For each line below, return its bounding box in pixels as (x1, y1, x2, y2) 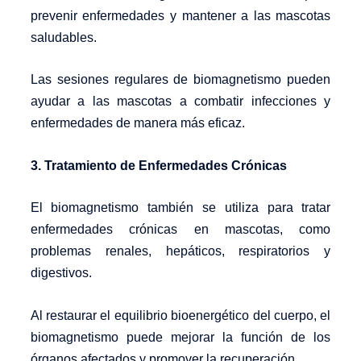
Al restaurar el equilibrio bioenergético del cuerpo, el (30, 308, 331, 322)
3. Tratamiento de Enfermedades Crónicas (30, 158, 287, 172)
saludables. (30, 30, 97, 44)
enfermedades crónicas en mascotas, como (30, 222, 331, 237)
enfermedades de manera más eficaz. (30, 116, 245, 131)
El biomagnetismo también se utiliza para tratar (30, 201, 331, 215)
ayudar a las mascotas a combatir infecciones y (30, 94, 331, 109)
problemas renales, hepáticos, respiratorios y (30, 244, 331, 259)
